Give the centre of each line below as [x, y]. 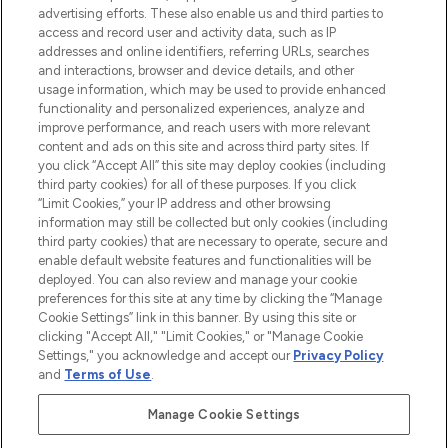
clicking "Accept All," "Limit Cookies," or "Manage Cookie [201, 336]
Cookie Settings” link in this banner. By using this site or [197, 317]
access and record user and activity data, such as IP [187, 32]
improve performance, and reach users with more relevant [204, 127]
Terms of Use [108, 374]
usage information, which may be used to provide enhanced [212, 89]
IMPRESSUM [214, 232]
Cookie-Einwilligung [224, 76]
